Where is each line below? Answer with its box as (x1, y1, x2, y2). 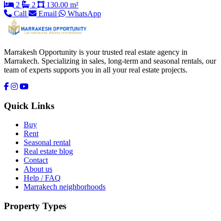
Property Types (4, 201, 66, 212)
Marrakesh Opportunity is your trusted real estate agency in (4, 47, 187, 56)
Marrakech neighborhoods (24, 183, 106, 191)
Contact (24, 156, 48, 165)
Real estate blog (24, 147, 73, 156)
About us (24, 165, 52, 174)
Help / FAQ (24, 174, 61, 183)
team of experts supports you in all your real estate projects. (4, 65, 187, 74)
